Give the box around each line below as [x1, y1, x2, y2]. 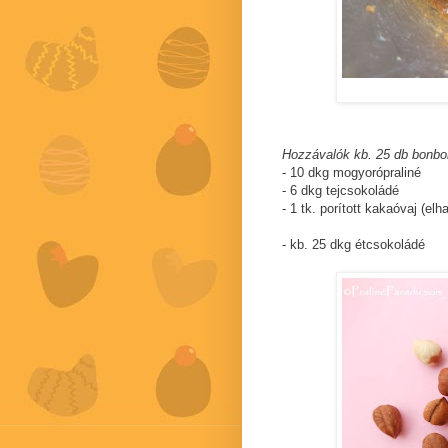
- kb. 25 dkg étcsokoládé [282, 236, 425, 252]
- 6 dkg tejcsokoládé [282, 182, 399, 198]
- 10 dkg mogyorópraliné [282, 164, 421, 180]
